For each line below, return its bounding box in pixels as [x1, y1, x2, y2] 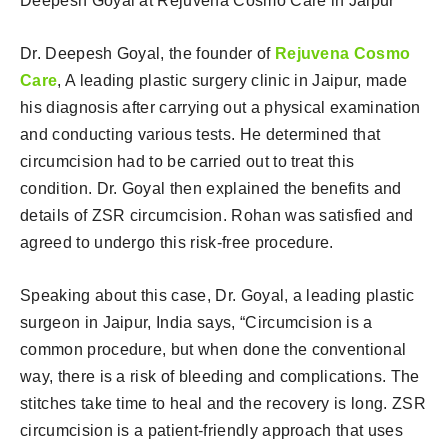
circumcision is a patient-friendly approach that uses [20, 421, 403, 439]
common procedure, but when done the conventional [20, 340, 407, 358]
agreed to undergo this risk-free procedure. [20, 233, 334, 251]
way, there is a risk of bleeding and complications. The [20, 367, 420, 385]
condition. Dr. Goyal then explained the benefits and [20, 179, 402, 197]
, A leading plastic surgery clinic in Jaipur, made [57, 71, 408, 89]
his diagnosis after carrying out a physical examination [20, 98, 421, 116]
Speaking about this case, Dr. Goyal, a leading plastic [20, 286, 415, 304]
